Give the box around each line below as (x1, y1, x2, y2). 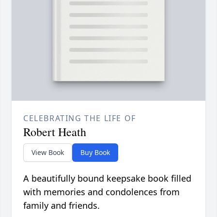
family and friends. (23, 200, 100, 212)
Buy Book (80, 148, 110, 157)
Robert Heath (23, 124, 86, 140)
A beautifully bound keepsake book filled (23, 172, 191, 185)
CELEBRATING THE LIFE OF (23, 113, 136, 124)
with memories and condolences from (23, 186, 180, 198)
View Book (31, 148, 64, 157)
